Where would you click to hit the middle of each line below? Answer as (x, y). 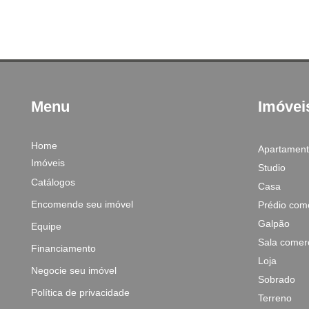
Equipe (46, 226)
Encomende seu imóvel (82, 204)
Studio (271, 168)
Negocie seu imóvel (74, 270)
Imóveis (48, 163)
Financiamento (63, 248)
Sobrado (276, 279)
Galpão (273, 223)
